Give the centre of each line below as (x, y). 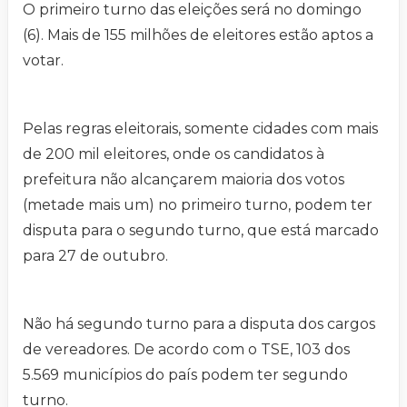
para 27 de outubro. (95, 256)
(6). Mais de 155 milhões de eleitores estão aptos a (198, 35)
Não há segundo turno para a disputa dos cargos (199, 324)
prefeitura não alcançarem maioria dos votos (184, 180)
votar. (43, 61)
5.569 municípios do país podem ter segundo (185, 375)
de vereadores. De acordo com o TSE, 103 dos (186, 350)
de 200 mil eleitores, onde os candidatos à (174, 154)
